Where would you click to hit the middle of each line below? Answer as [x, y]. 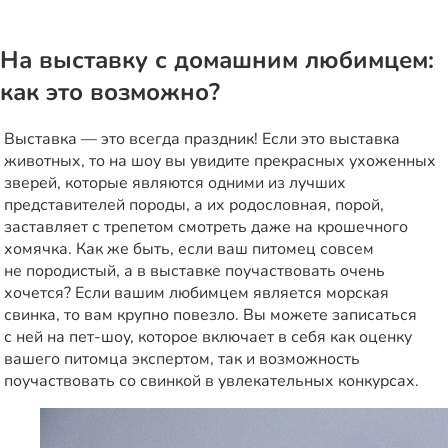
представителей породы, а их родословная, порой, [194, 204]
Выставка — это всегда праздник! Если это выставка [202, 138]
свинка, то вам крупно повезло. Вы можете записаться [210, 314]
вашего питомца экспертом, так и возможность [182, 358]
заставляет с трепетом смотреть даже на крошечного [206, 226]
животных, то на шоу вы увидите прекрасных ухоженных [220, 160]
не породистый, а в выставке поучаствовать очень [194, 270]
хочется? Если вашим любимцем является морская [196, 292]
